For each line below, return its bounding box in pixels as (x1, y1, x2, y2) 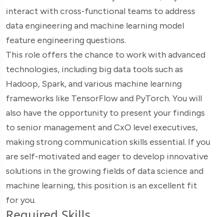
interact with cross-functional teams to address (6, 6, 195, 17)
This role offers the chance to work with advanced (6, 49, 205, 61)
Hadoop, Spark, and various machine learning (6, 78, 182, 90)
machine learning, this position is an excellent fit (6, 180, 197, 191)
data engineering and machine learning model (6, 20, 184, 31)
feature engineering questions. (6, 35, 126, 46)
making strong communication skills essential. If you (6, 137, 210, 148)
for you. (6, 195, 36, 206)
